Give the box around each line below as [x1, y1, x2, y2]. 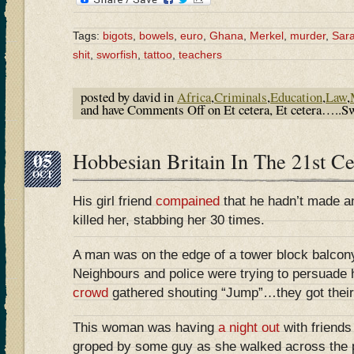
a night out [218, 320, 280, 336]
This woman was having [73, 320, 218, 336]
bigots [103, 29, 133, 43]
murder [290, 29, 326, 43]
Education [270, 88, 322, 107]
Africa [177, 88, 211, 107]
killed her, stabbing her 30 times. [73, 213, 265, 228]
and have [81, 100, 127, 119]
